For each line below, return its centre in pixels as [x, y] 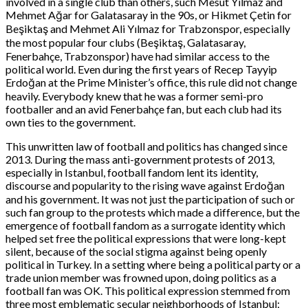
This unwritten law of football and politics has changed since [146, 146]
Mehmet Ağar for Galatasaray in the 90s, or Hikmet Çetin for [148, 15]
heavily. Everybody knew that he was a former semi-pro [134, 96]
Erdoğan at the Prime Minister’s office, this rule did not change [151, 82]
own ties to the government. [70, 122]
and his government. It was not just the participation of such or [150, 199]
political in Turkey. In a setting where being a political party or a [153, 265]
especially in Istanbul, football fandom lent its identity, [132, 173]
